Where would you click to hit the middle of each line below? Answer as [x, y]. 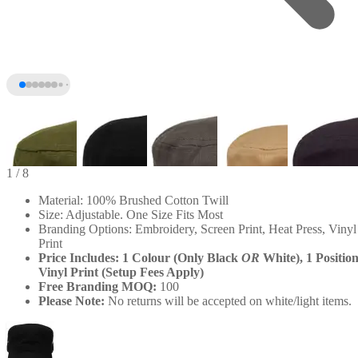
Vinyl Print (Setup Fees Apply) [121, 272]
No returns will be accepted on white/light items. [228, 300]
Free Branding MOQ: [97, 286]
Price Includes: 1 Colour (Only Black [140, 257]
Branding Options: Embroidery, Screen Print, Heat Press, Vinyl [197, 229]
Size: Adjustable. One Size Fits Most [131, 214]
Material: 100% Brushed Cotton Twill [133, 200]
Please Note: [72, 300]
